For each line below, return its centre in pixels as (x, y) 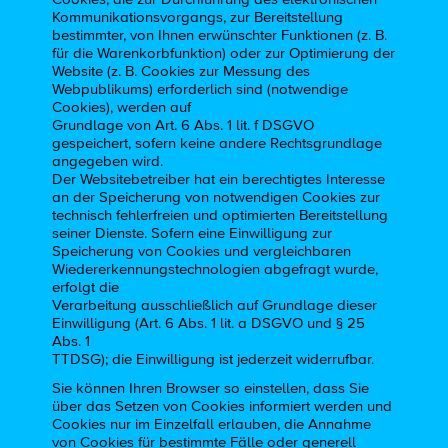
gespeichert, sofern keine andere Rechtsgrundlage (217, 144)
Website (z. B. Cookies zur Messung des (181, 72)
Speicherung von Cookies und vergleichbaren (202, 252)
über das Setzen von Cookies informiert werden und (222, 406)
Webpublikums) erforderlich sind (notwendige (200, 90)
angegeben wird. (108, 162)
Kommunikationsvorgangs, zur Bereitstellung (198, 18)
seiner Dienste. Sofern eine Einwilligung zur (192, 234)
